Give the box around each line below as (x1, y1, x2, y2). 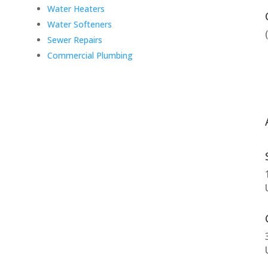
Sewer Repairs (47, 34, 102, 46)
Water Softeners (47, 19, 112, 31)
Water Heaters (47, 3, 105, 15)
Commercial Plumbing (47, 50, 133, 62)
